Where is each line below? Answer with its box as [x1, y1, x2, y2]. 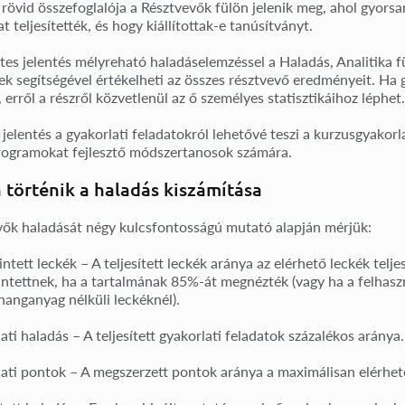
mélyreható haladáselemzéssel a [71, 52, 279, 70]
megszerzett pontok [93, 362, 217, 380]
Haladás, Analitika [279, 52, 392, 70]
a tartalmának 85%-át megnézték [80, 271, 288, 289]
